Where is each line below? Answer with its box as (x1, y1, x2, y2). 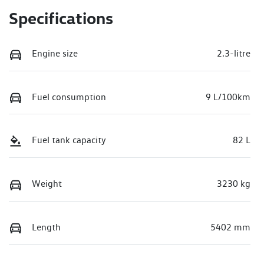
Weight (32, 178, 62, 190)
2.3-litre (217, 48, 250, 60)
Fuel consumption (32, 91, 106, 103)
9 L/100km (206, 91, 250, 103)
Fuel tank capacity (32, 134, 106, 146)
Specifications (9, 8, 113, 29)
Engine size (32, 48, 78, 60)
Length (32, 221, 61, 233)
